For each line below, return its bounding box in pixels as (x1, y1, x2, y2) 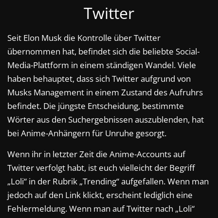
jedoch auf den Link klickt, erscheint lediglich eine (7, 189, 193, 201)
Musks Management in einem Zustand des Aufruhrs (7, 87, 203, 98)
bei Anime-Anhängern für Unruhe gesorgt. (7, 127, 166, 139)
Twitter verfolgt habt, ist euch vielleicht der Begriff (7, 162, 195, 174)
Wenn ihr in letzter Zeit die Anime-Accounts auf (7, 148, 185, 160)
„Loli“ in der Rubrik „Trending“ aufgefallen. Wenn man (7, 176, 209, 187)
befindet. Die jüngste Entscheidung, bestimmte (7, 100, 184, 112)
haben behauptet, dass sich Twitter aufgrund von (7, 73, 191, 85)
